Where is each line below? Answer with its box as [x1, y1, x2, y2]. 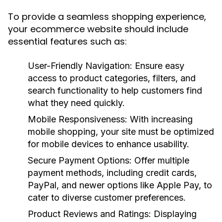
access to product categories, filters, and [28, 73, 196, 83]
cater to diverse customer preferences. [28, 192, 186, 203]
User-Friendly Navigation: [28, 60, 132, 71]
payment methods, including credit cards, [28, 167, 197, 178]
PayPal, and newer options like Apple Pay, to [28, 180, 212, 190]
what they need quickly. [28, 98, 125, 108]
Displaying [151, 209, 197, 219]
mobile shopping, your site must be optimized [28, 126, 214, 137]
